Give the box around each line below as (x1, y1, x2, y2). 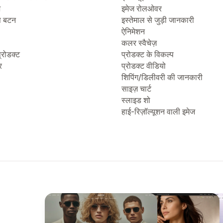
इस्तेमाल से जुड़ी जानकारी (121, 15, 194, 25)
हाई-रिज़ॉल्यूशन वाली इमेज (121, 107, 195, 116)
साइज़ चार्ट (121, 84, 151, 94)
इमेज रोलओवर (121, 3, 162, 13)
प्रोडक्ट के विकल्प (121, 49, 174, 59)
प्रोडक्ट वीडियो (121, 61, 166, 71)
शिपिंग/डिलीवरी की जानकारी (121, 72, 203, 82)
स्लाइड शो (121, 95, 150, 105)
